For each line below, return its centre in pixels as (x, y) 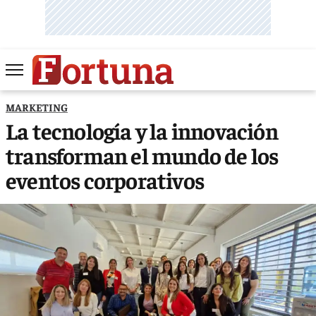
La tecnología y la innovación (142, 130)
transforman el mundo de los (142, 155)
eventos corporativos (105, 180)
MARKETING (37, 107)
